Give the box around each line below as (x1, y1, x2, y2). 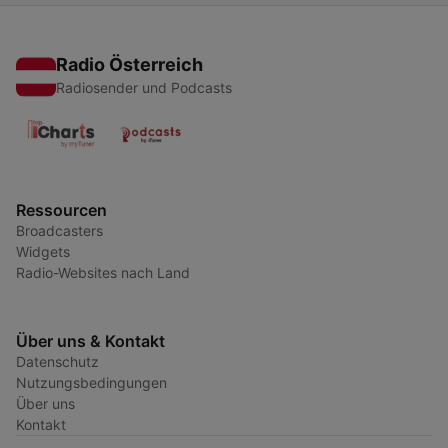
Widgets (16, 243, 70, 261)
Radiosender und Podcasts (56, 79, 232, 97)
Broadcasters (16, 222, 103, 240)
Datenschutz (16, 353, 99, 371)
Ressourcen (16, 200, 107, 221)
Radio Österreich (56, 54, 203, 76)
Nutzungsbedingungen (16, 374, 167, 392)
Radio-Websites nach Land (16, 264, 190, 282)
